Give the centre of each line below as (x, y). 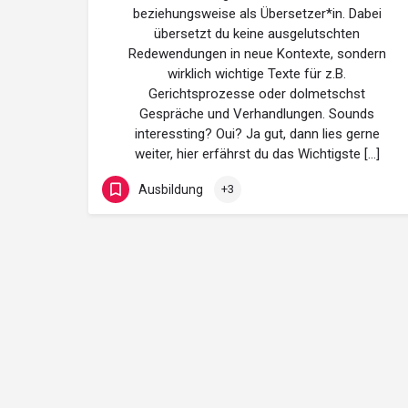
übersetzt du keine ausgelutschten (257, 34)
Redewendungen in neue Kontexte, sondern (257, 54)
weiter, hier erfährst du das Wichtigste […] (257, 154)
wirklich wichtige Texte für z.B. (257, 74)
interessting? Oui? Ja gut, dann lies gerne (257, 134)
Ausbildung (171, 189)
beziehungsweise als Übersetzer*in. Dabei (257, 14)
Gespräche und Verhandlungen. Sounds (257, 114)
